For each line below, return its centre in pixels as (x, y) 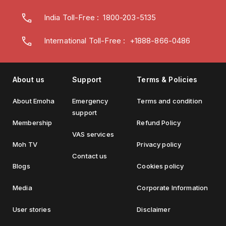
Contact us (90, 156)
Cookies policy (160, 166)
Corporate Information (173, 187)
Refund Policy (159, 122)
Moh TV (25, 144)
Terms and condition (169, 101)
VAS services (93, 134)
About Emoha (34, 101)
